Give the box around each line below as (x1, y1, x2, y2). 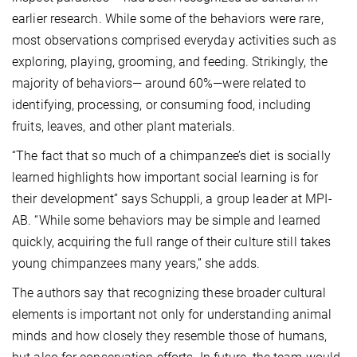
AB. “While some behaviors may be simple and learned (12, 212, 321, 228)
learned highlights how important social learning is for (12, 169, 319, 185)
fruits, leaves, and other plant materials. (12, 118, 236, 134)
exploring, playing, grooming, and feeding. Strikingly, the (12, 53, 328, 69)
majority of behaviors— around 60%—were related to (12, 75, 306, 91)
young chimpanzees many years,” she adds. (12, 255, 261, 271)
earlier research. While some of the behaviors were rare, (12, 10, 324, 26)
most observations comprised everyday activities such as (12, 32, 337, 48)
